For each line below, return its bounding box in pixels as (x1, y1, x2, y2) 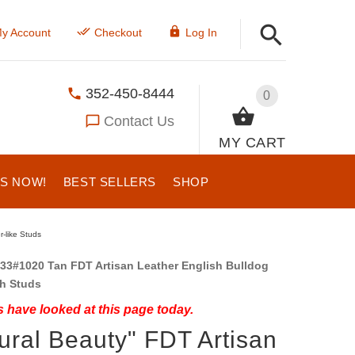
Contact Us (104, 113, 175, 129)
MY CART (219, 134, 286, 151)
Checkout (94, 26, 142, 39)
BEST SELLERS (63, 175, 156, 189)
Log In (185, 26, 217, 39)
